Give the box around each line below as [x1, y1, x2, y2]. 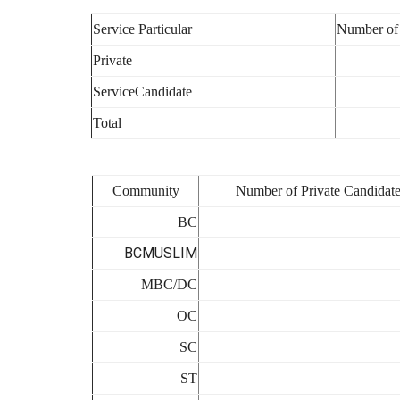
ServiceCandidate [93, 84, 192, 99]
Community [112, 183, 179, 198]
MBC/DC [141, 277, 197, 292]
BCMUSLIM [124, 245, 197, 262]
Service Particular [93, 21, 192, 37]
